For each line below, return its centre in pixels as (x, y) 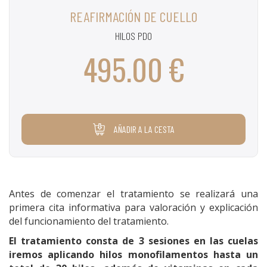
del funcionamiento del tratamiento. (90, 221)
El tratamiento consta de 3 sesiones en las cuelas (133, 241)
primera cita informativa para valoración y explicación (133, 207)
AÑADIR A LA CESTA (144, 129)
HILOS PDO (133, 36)
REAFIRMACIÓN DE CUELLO (133, 16)
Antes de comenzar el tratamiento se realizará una (133, 194)
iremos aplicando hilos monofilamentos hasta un (133, 254)
